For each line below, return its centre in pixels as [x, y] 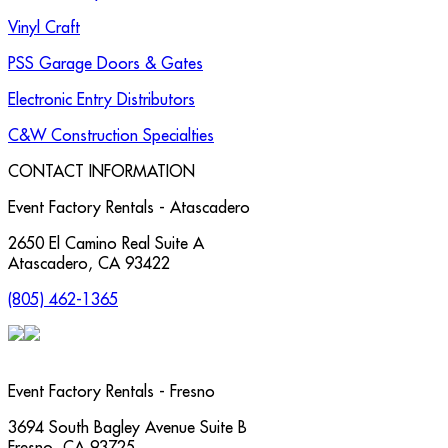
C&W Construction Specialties [111, 135]
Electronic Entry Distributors [101, 99]
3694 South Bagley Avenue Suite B [127, 427]
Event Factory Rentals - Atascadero [129, 207]
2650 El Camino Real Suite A [106, 243]
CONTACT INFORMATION [101, 171]
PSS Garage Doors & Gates [105, 63]
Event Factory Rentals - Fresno [111, 391]
